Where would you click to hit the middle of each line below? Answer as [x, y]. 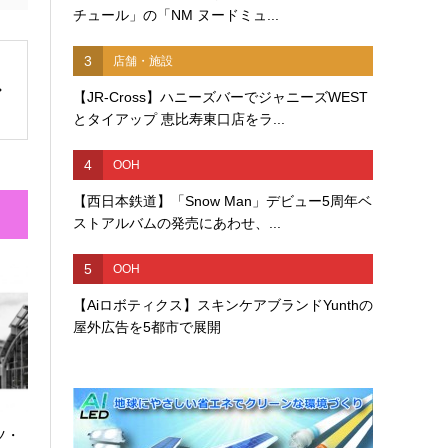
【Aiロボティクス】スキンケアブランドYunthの [223, 305]
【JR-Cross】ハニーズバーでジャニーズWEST [221, 97]
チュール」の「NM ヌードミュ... [176, 15]
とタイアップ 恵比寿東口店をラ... [179, 119]
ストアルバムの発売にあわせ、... [177, 223]
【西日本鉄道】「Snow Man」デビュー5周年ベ [223, 201]
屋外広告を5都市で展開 [147, 327]
